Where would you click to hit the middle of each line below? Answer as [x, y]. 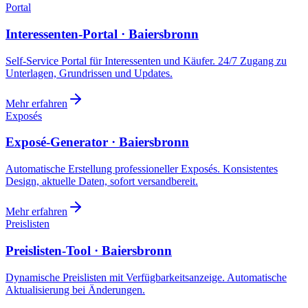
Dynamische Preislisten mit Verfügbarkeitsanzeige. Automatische [146, 277]
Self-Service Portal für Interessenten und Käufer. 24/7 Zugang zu [146, 60]
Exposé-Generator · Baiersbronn [97, 142]
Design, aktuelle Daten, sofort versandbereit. [102, 181]
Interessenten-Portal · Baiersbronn [102, 34]
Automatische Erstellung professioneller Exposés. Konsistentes [142, 169]
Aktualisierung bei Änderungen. [75, 289]
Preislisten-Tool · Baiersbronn [89, 250]
